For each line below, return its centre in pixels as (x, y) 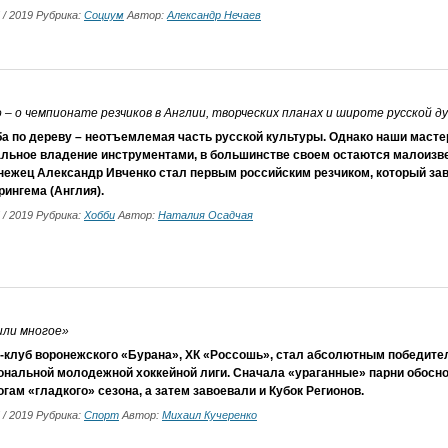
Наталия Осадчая (205, 215)
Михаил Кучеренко (209, 415)
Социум (104, 15)
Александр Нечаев (214, 15)
